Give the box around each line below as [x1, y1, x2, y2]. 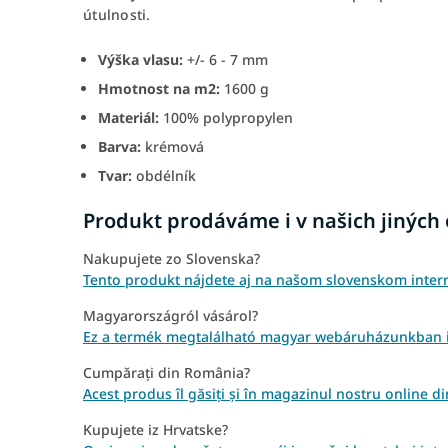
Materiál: [98, 107, 159, 127]
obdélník [132, 165, 196, 185]
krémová [145, 136, 204, 156]
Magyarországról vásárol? [83, 306, 258, 326]
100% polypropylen [159, 107, 293, 127]
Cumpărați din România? [83, 363, 250, 383]
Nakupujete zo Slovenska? [83, 249, 260, 269]
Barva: [98, 136, 145, 156]
